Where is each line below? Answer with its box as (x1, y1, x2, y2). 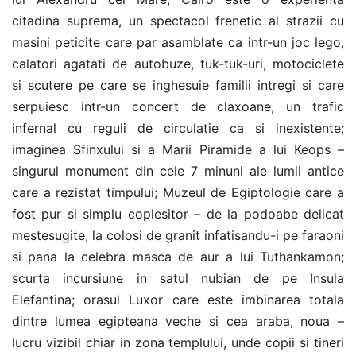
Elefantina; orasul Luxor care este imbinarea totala (12, 292, 344, 308)
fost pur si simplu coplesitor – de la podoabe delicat (12, 206, 344, 222)
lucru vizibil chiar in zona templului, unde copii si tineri (12, 335, 344, 350)
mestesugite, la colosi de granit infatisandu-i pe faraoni (12, 227, 344, 243)
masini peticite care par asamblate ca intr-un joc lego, (12, 34, 344, 50)
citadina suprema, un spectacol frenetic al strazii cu (12, 13, 344, 29)
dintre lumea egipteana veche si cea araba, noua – (12, 313, 344, 329)
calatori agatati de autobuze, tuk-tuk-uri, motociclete (12, 56, 344, 72)
